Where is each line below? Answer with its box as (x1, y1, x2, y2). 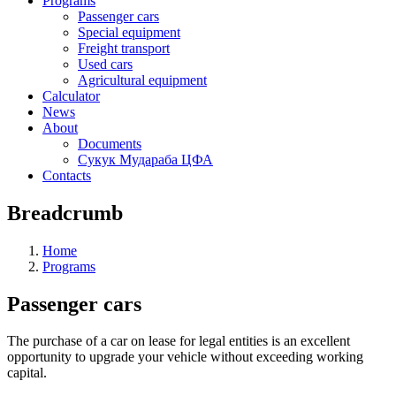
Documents (78, 135, 141, 151)
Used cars (78, 56, 133, 72)
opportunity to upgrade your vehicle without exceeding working (7, 349, 363, 365)
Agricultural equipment (78, 72, 207, 88)
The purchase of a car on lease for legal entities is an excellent (7, 333, 350, 349)
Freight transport (78, 40, 170, 56)
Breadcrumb (7, 201, 123, 225)
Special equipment (78, 24, 180, 40)
